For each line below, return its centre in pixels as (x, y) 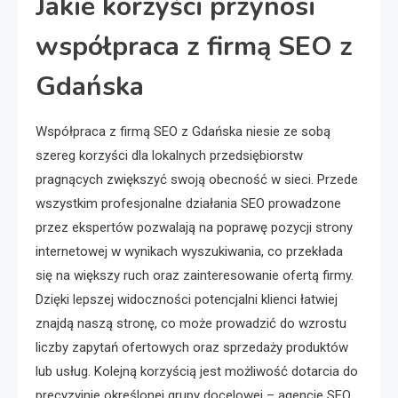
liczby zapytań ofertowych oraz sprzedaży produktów (192, 347)
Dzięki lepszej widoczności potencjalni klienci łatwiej (187, 299)
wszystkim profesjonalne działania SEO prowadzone (188, 203)
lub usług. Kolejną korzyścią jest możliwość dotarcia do (197, 371)
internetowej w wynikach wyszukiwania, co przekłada (189, 251)
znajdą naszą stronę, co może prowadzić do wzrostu (191, 323)
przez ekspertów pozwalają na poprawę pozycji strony (194, 227)
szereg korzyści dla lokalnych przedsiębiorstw (169, 155)
